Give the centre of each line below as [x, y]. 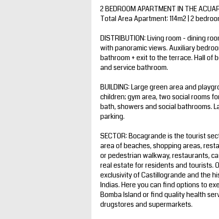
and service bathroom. [134, 67]
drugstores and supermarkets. [146, 204]
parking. [112, 116]
